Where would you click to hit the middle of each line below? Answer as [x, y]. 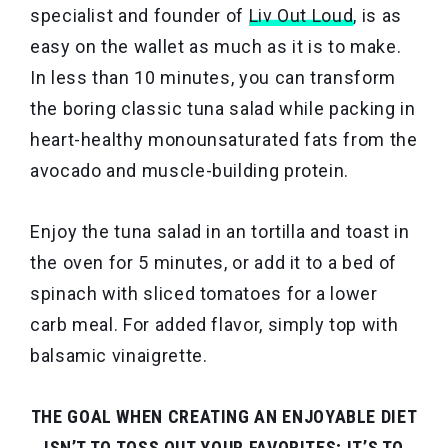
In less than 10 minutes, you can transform [213, 77]
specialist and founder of [139, 15]
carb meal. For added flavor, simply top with [214, 324]
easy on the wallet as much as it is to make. [216, 46]
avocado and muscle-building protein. [190, 170]
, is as [377, 15]
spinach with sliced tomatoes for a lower [204, 293]
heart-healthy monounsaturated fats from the [224, 139]
